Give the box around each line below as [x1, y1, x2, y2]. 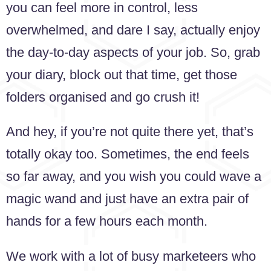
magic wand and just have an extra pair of [6, 191, 249, 207]
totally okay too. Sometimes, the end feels [6, 146, 249, 162]
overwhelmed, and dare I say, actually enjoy [6, 22, 260, 38]
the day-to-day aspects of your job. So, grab [6, 44, 260, 60]
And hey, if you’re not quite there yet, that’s [6, 124, 253, 140]
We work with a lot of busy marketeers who [6, 248, 256, 264]
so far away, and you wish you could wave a [6, 169, 261, 184]
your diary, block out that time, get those [6, 67, 237, 82]
